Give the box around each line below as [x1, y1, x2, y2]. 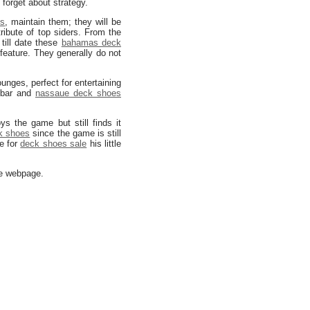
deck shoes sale [20, 138, 87, 149]
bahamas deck [61, 37, 122, 48]
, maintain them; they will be [5, 17, 122, 27]
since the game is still [30, 128, 122, 138]
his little [86, 138, 122, 149]
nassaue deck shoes [35, 88, 121, 98]
